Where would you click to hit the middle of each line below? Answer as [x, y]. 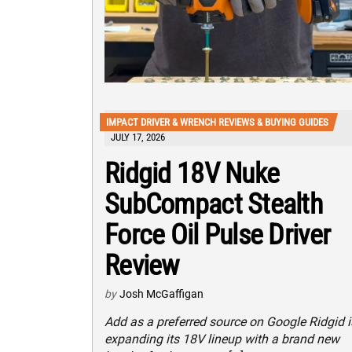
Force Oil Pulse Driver [218, 235]
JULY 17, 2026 [138, 137]
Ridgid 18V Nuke [192, 173]
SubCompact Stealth [214, 204]
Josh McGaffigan [161, 293]
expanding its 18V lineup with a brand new [222, 339]
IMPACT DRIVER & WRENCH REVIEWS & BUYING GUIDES [217, 122]
